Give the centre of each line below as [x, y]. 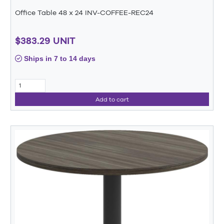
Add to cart [112, 99]
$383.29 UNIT [45, 40]
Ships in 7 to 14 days [59, 58]
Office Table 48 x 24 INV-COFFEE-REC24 [84, 13]
